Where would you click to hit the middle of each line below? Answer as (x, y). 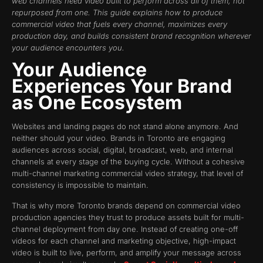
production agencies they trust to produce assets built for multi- (128, 217)
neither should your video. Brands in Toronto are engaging (119, 138)
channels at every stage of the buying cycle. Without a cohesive (128, 162)
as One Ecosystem (97, 103)
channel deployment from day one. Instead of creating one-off (125, 229)
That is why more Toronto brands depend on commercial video (126, 205)
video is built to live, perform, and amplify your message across (127, 252)
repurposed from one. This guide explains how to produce (117, 12)
